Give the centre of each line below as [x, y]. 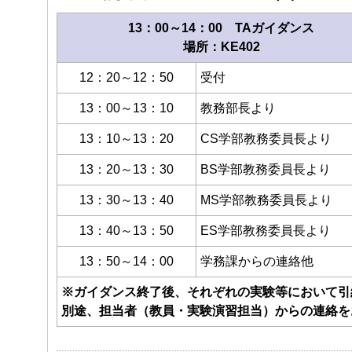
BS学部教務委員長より [266, 170]
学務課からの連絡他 [257, 262]
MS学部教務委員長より [266, 200]
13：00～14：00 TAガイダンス [221, 28]
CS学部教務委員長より [266, 139]
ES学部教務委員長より [266, 231]
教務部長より [238, 108]
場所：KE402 [221, 47]
